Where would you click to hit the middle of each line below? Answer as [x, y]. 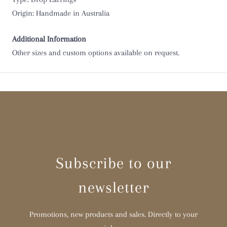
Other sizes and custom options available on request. [96, 52]
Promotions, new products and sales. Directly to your [113, 214]
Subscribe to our [113, 163]
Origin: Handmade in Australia [61, 13]
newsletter [113, 187]
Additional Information [49, 39]
